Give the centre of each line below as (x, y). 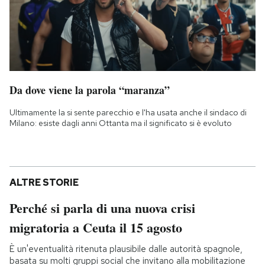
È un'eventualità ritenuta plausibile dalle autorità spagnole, (126, 249)
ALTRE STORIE (44, 183)
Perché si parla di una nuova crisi (102, 208)
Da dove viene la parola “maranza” (90, 90)
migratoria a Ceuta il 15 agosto (96, 228)
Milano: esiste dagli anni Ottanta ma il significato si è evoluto (121, 123)
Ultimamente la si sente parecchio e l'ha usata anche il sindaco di (128, 113)
